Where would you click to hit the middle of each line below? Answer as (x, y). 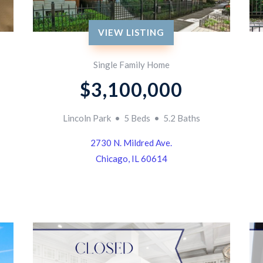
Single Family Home (131, 64)
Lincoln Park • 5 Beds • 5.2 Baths (131, 118)
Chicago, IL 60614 (131, 158)
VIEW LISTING (131, 32)
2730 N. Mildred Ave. (131, 142)
